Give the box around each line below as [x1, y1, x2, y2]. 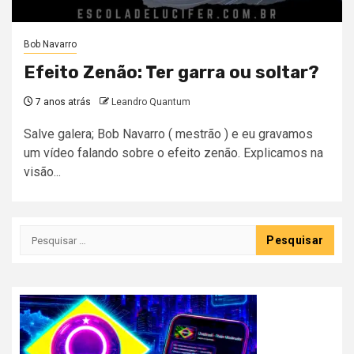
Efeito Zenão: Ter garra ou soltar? [24, 62, 319, 84]
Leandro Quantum [111, 96, 190, 108]
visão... [24, 164, 61, 180]
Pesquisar [19, 226, 80, 242]
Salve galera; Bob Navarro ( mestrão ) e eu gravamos [24, 126, 313, 142]
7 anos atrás [33, 96, 91, 108]
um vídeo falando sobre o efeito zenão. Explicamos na [24, 145, 323, 161]
